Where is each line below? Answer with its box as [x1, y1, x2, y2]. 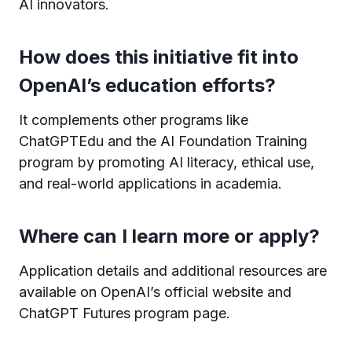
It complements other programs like [19, 111, 248, 128]
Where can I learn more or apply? [19, 224, 320, 247]
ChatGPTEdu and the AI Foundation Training [19, 132, 307, 149]
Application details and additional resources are [19, 262, 327, 279]
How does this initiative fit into [19, 45, 299, 68]
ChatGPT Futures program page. [19, 304, 230, 321]
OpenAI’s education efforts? [19, 73, 276, 97]
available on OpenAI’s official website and [19, 283, 291, 300]
